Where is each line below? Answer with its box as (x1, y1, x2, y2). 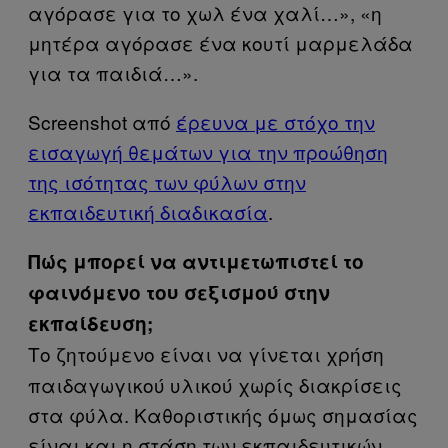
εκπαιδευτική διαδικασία (28, 198, 268, 225)
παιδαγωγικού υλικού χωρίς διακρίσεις (28, 371, 402, 398)
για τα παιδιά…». (28, 59, 198, 86)
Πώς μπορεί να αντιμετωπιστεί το (28, 248, 364, 275)
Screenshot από (28, 108, 176, 135)
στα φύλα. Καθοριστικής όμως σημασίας (28, 401, 418, 428)
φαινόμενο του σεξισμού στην (28, 279, 330, 306)
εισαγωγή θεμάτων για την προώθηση (28, 138, 388, 165)
